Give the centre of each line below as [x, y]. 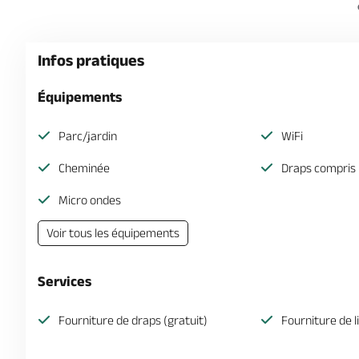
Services [65, 281]
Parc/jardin [88, 136]
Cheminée [84, 168]
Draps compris [318, 168]
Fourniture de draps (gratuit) [133, 320]
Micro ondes [90, 200]
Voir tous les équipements [113, 233]
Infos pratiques [91, 60]
